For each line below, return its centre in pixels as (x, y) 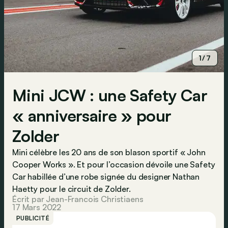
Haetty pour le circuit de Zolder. (72, 189)
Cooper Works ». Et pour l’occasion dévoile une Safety (114, 164)
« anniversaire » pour (92, 116)
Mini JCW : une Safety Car (110, 95)
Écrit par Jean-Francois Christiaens (78, 199)
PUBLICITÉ (33, 218)
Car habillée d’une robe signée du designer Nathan (106, 177)
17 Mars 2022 (37, 207)
